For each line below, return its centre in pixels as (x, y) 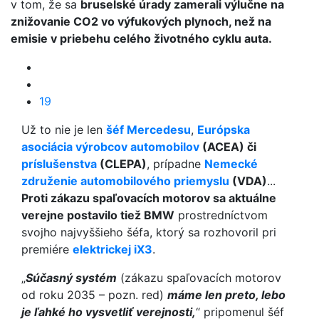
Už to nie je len (64, 130)
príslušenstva (59, 164)
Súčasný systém (71, 278)
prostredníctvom (221, 215)
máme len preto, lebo (226, 295)
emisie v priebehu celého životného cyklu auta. (141, 38)
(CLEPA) (122, 164)
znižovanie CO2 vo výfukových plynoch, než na (141, 21)
